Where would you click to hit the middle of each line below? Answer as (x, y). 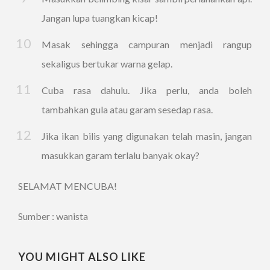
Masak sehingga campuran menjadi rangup (147, 44)
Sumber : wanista (53, 216)
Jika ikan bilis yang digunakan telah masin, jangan (147, 136)
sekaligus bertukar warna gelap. (107, 64)
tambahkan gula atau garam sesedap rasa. (127, 109)
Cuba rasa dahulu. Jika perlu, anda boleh (147, 90)
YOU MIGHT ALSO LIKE (82, 257)
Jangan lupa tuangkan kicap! (100, 18)
